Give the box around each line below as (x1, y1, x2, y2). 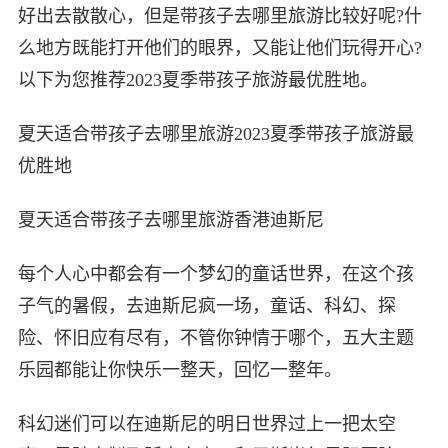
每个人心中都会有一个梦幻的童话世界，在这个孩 (17, 263, 414, 284)
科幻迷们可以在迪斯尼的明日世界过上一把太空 (17, 413, 396, 434)
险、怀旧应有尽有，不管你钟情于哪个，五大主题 (17, 327, 414, 348)
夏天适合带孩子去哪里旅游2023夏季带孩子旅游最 (17, 123, 414, 144)
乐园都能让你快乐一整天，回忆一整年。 (17, 359, 342, 380)
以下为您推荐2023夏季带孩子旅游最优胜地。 (17, 69, 378, 90)
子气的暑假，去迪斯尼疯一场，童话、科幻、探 (17, 295, 396, 316)
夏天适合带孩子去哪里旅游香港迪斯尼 (17, 209, 324, 230)
